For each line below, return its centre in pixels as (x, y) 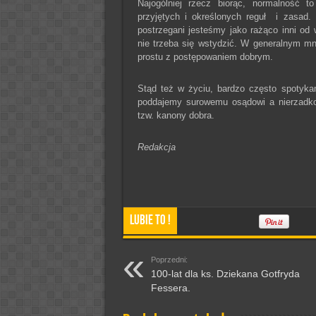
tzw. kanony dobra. (176, 115)
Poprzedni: (169, 260)
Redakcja (156, 147)
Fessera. (170, 288)
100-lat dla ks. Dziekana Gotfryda (225, 274)
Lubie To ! (150, 220)
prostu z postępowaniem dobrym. (205, 57)
